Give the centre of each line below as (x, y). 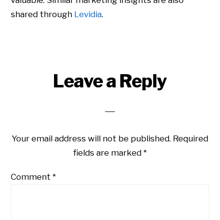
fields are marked (108, 153)
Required (191, 139)
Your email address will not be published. (91, 139)
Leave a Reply (110, 81)
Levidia (88, 14)
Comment (32, 177)
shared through (43, 14)
